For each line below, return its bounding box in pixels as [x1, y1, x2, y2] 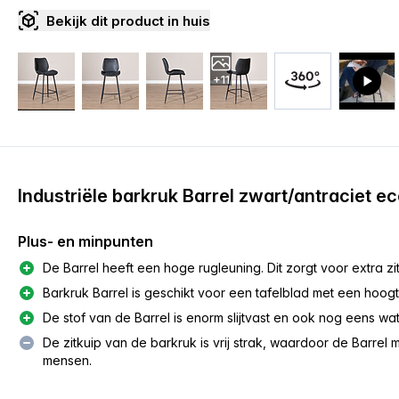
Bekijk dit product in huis [46, 12, 210, 29]
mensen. [43, 353, 92, 368]
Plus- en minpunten [18, 232, 153, 250]
